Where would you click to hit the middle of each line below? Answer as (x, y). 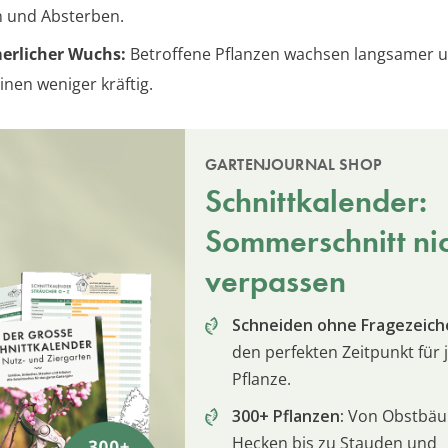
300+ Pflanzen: (288, 416)
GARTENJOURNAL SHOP (293, 165)
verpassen (275, 282)
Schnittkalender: (316, 202)
